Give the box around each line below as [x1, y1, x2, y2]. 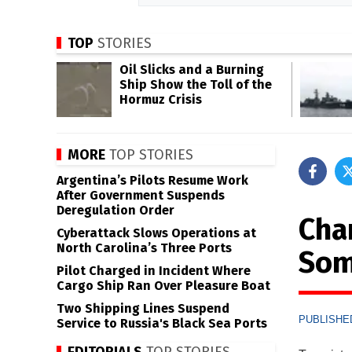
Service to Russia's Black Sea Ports [57, 316, 267, 331]
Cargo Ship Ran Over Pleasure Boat [57, 278, 270, 293]
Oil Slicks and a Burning [119, 62, 264, 77]
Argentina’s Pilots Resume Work [57, 173, 248, 188]
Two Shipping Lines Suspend [57, 301, 229, 316]
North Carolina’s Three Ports [57, 240, 232, 255]
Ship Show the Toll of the [119, 77, 272, 92]
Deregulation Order [57, 203, 174, 218]
